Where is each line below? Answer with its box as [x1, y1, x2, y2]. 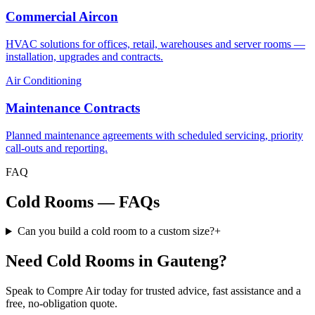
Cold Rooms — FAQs [6, 192, 160, 211]
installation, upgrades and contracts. [6, 51, 163, 63]
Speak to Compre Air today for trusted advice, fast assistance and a [6, 285, 301, 297]
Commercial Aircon [6, 9, 118, 25]
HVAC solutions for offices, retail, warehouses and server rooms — [6, 38, 305, 51]
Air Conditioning [6, 75, 82, 87]
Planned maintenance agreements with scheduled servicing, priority [6, 129, 303, 141]
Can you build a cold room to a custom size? [17, 225, 214, 238]
